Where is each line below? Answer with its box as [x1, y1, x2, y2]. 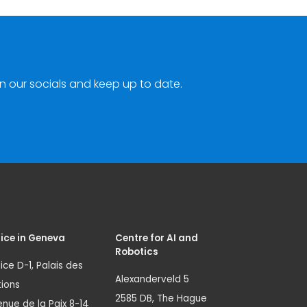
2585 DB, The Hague [115, 292, 207, 305]
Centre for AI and [115, 232, 198, 245]
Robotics [115, 245, 158, 258]
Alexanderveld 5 [115, 273, 189, 286]
